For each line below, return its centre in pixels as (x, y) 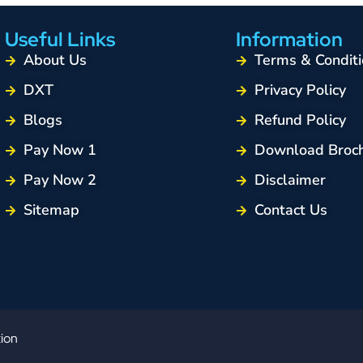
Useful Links (60, 40)
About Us (55, 60)
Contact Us (290, 210)
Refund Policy (300, 120)
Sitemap (51, 210)
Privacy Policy (300, 90)
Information (289, 40)
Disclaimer (290, 180)
